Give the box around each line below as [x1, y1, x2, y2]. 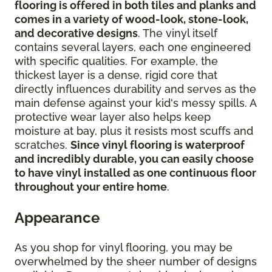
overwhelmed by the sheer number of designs [15, 254, 257, 268]
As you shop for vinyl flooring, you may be [15, 240, 233, 254]
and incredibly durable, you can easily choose [15, 152, 254, 165]
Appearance [15, 208, 100, 226]
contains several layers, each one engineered [15, 40, 251, 53]
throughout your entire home [15, 180, 167, 193]
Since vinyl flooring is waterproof [70, 138, 245, 151]
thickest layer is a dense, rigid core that [15, 68, 217, 81]
